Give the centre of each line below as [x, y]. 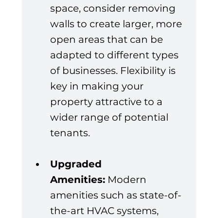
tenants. [70, 133]
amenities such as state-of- [116, 195]
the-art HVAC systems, [105, 211]
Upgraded [77, 164]
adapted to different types [115, 55]
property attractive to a [107, 102]
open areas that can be [108, 40]
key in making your [98, 86]
